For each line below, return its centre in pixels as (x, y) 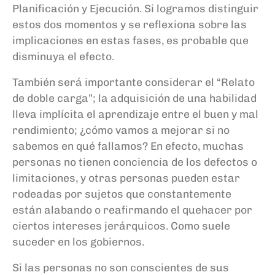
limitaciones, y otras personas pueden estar (126, 177)
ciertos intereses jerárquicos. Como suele (121, 225)
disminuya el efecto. (63, 56)
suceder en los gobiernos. (78, 241)
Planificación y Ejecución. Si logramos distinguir (135, 8)
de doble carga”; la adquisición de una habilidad (134, 98)
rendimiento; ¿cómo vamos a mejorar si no (121, 130)
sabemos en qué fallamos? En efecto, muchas (128, 145)
